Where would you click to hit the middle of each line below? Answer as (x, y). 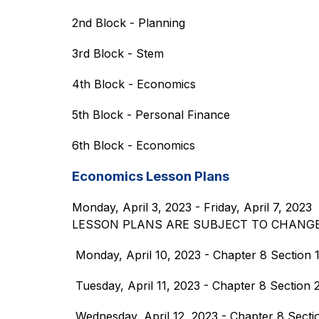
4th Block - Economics (134, 84)
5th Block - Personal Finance (151, 115)
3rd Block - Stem (117, 53)
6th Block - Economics (133, 145)
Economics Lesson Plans (150, 176)
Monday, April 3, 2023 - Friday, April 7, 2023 (192, 207)
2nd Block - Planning (128, 23)
